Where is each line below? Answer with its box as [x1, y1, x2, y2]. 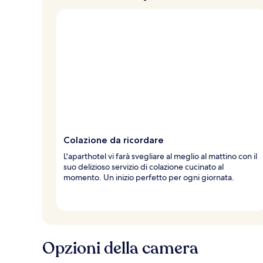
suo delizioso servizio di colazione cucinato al [63, 161, 224, 172]
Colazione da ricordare [63, 134, 164, 146]
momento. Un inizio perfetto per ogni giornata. [63, 171, 234, 183]
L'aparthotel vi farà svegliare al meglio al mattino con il [63, 150, 257, 161]
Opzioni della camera [42, 237, 198, 259]
